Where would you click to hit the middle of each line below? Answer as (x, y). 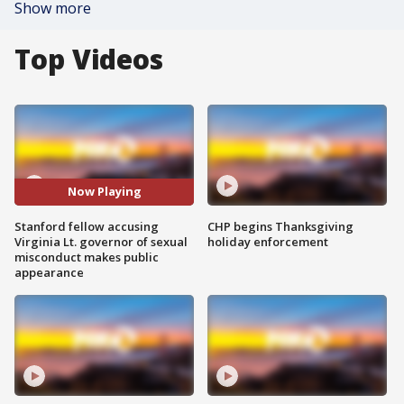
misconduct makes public (87, 257)
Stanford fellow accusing (87, 226)
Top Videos (89, 59)
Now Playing (104, 192)
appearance (49, 272)
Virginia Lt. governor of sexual (101, 241)
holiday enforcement (268, 241)
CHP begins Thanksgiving (280, 226)
